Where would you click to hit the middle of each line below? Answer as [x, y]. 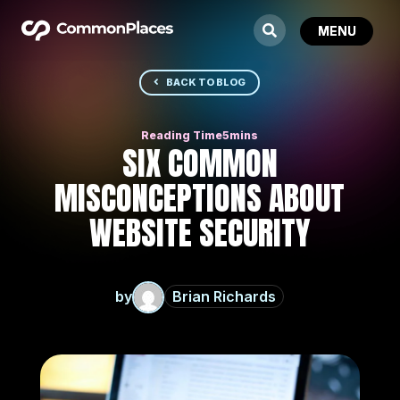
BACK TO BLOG [206, 83]
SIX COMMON [200, 163]
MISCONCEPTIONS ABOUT [200, 198]
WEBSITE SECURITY [200, 233]
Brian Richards [225, 297]
